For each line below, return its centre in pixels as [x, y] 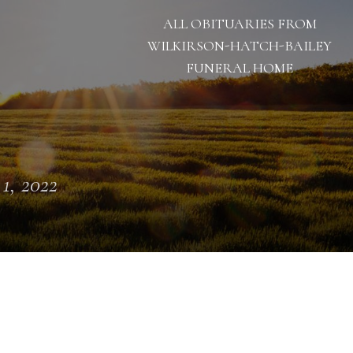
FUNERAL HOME [240, 68]
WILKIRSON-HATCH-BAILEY [240, 46]
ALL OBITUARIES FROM [240, 24]
